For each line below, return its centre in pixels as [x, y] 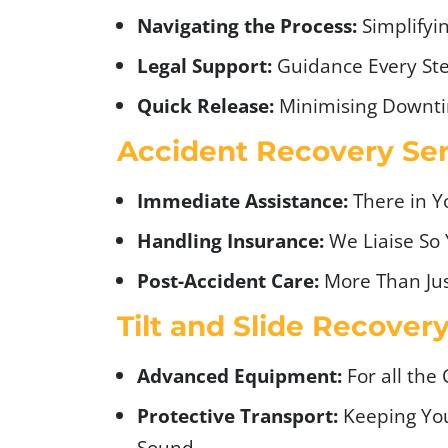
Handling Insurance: [230, 240]
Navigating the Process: [247, 25]
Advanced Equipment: [239, 375]
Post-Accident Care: [228, 280]
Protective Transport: [237, 415]
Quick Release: [205, 105]
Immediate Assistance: [242, 200]
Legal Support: [204, 65]
